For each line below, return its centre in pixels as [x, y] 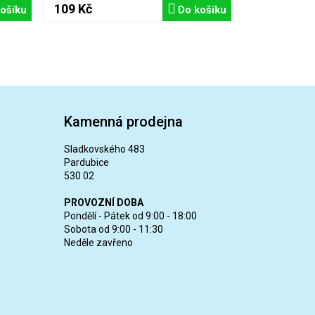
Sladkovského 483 [104, 149]
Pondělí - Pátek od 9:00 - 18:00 [130, 216]
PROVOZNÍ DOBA [103, 202]
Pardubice [86, 162]
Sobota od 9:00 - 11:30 [113, 229]
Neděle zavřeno [98, 242]
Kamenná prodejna [123, 121]
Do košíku [202, 9]
